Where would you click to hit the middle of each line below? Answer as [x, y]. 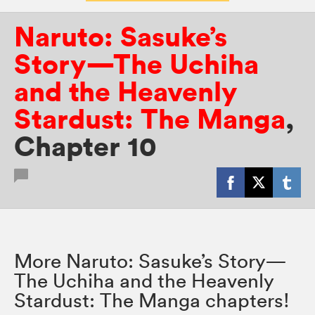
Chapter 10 [85, 147]
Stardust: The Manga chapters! [152, 300]
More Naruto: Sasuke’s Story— [150, 261]
